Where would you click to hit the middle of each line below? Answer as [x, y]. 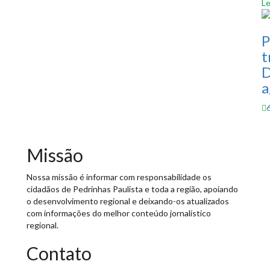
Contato [59, 253]
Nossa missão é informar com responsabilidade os [119, 177]
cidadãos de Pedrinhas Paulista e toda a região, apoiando [132, 189]
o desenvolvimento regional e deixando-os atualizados [128, 201]
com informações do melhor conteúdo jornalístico [119, 213]
